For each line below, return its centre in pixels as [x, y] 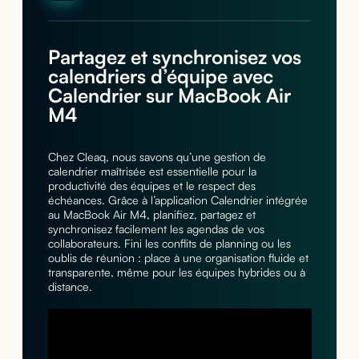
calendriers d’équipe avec [160, 76]
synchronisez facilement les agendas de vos [156, 229]
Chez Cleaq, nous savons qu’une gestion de [157, 157]
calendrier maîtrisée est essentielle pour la [152, 171]
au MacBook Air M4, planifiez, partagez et [151, 214]
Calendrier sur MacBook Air [169, 95]
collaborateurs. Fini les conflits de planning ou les [169, 243]
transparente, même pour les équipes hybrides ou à [176, 272]
